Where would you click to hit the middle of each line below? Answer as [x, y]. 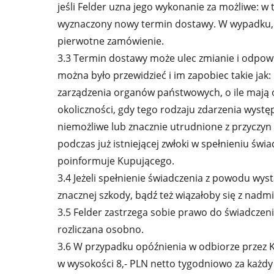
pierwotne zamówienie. [111, 41]
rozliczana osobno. [101, 229]
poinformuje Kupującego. [116, 161]
